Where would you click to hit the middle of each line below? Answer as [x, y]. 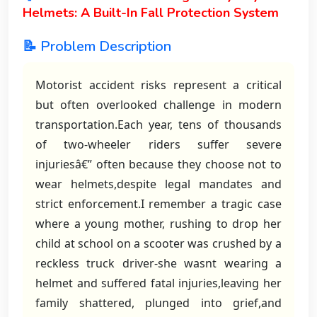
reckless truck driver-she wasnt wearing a [158, 263]
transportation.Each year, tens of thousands [158, 125]
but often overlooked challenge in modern [158, 105]
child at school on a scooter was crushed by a [158, 243]
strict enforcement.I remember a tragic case [158, 204]
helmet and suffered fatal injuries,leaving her [158, 283]
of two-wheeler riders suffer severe [158, 144]
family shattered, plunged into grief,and [158, 303]
